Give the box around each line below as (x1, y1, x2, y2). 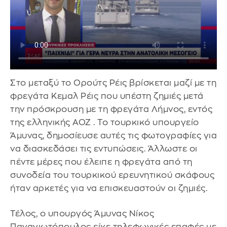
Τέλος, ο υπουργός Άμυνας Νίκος (10, 209, 154, 218)
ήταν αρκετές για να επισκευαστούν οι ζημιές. (10, 184, 207, 193)
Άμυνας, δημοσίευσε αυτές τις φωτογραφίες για (10, 131, 217, 140)
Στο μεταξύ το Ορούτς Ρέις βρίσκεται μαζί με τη (10, 79, 216, 88)
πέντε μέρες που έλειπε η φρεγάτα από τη (10, 158, 193, 167)
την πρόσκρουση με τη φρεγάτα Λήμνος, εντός (10, 105, 212, 114)
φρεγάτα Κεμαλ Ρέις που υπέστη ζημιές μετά (10, 92, 204, 101)
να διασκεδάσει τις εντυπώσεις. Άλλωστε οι (10, 144, 198, 154)
